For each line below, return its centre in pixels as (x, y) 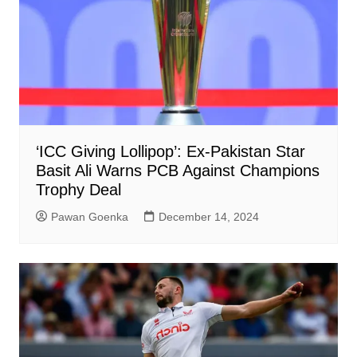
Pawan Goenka (89, 216)
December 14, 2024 (208, 216)
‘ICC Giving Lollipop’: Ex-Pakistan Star (170, 151)
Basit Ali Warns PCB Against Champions (177, 170)
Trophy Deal (78, 189)
